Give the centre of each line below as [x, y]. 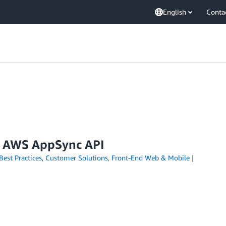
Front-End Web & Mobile [150, 158]
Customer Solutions [76, 158]
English [175, 12]
